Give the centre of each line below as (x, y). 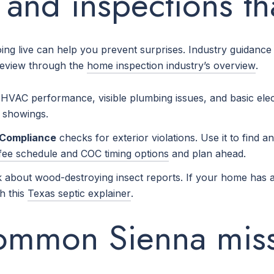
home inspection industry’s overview (171, 65)
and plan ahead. (207, 153)
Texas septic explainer (79, 194)
